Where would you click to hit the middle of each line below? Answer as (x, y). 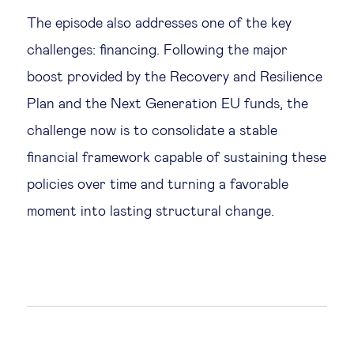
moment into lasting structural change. (151, 212)
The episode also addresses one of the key (159, 24)
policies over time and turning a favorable (158, 185)
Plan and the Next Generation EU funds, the (168, 104)
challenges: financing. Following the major (157, 51)
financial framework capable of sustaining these (177, 158)
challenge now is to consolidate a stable (152, 131)
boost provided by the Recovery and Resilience (175, 77)
